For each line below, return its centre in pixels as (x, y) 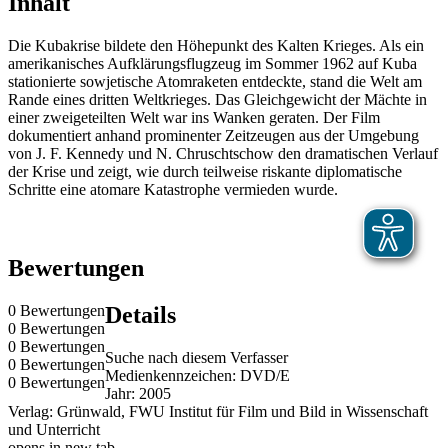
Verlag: (32, 411)
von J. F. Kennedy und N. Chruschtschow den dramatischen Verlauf (223, 154)
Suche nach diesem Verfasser (196, 357)
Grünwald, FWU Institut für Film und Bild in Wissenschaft (242, 411)
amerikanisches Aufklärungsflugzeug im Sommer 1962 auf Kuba (212, 64)
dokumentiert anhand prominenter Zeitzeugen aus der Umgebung (213, 136)
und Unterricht (54, 429)
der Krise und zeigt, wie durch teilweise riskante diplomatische (205, 172)
